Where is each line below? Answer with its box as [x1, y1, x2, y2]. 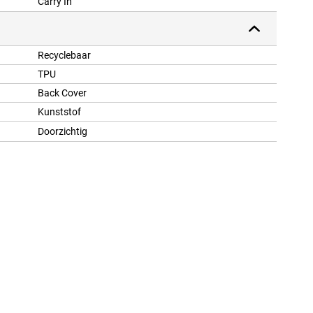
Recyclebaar [38, 50, 91, 61]
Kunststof [38, 106, 81, 118]
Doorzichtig [38, 126, 87, 138]
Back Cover [38, 87, 87, 99]
